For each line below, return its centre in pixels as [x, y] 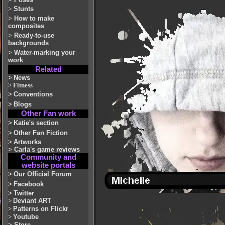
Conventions [33, 94]
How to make [34, 18]
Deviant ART [32, 201]
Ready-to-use [34, 35]
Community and [48, 157]
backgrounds [28, 43]
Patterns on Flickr [41, 209]
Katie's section [36, 123]
